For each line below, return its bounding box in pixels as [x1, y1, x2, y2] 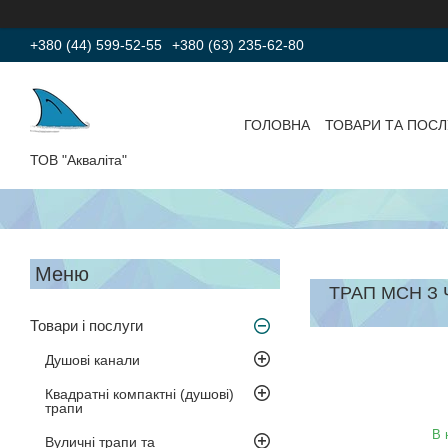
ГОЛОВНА [243, 117, 310, 134]
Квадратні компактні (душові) [45, 385, 234, 402]
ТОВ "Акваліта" [30, 151, 127, 168]
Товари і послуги [30, 316, 143, 334]
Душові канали [45, 351, 140, 368]
